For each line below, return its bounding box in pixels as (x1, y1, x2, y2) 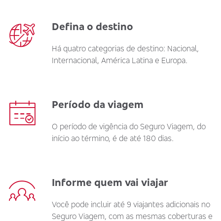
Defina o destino (52, 20, 133, 33)
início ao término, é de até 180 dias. (52, 133, 174, 143)
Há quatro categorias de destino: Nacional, (52, 43, 199, 53)
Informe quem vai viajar (52, 176, 168, 188)
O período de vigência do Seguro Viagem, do (52, 121, 206, 131)
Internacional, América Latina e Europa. (52, 55, 187, 65)
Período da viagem (52, 98, 144, 110)
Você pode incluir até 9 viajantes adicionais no (52, 199, 210, 209)
